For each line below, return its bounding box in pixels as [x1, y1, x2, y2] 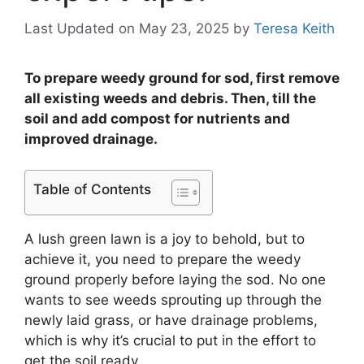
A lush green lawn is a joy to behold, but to [24, 231, 305, 248]
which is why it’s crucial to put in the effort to [24, 332, 316, 349]
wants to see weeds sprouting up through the [24, 292, 322, 309]
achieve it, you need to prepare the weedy [24, 251, 301, 268]
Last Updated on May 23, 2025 [24, 19, 229, 37]
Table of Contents [33, 181, 151, 198]
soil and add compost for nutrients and [24, 110, 290, 127]
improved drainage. [24, 130, 158, 147]
